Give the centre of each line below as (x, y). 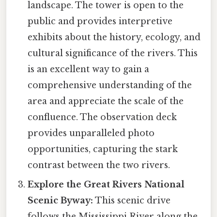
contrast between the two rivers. (99, 165)
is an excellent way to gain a (89, 70)
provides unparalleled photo (91, 133)
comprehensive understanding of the (110, 85)
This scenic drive (132, 201)
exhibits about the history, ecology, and (114, 38)
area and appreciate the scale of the (106, 101)
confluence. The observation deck (102, 117)
